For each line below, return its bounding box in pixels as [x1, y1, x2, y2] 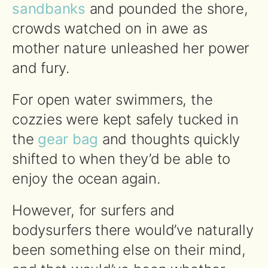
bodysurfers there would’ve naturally [12, 221, 254, 239]
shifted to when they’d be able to [12, 150, 231, 167]
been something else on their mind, [12, 240, 246, 258]
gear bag [38, 130, 99, 148]
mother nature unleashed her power [12, 39, 250, 57]
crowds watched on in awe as [12, 19, 208, 37]
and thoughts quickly [98, 130, 240, 148]
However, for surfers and [12, 201, 175, 219]
